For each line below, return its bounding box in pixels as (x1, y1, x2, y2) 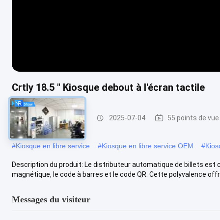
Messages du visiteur (12, 194, 90, 204)
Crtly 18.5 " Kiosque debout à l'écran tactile (12, 81, 205, 93)
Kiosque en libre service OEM (102, 141, 193, 150)
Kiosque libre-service (22, 114, 87, 122)
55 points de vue (167, 114, 219, 122)
